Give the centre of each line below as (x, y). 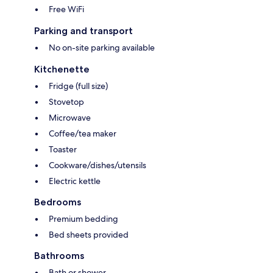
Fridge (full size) (78, 86)
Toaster (63, 150)
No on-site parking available (102, 48)
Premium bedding (83, 219)
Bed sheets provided (89, 235)
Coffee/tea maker (83, 134)
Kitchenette (62, 69)
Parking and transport (83, 31)
